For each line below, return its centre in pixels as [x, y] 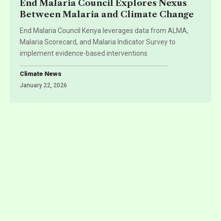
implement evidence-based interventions [84, 53]
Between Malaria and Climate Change [107, 14]
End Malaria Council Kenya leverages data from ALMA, [104, 30]
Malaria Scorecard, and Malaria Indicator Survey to [98, 42]
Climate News [41, 74]
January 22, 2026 [43, 85]
